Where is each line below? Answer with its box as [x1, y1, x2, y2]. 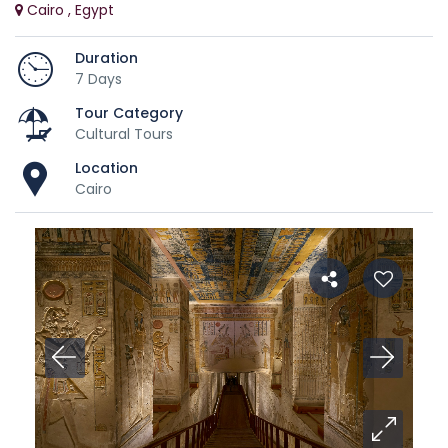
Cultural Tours [75, 123, 173, 144]
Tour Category [75, 102, 183, 123]
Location [75, 157, 138, 178]
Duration [75, 47, 138, 68]
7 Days [75, 68, 122, 89]
